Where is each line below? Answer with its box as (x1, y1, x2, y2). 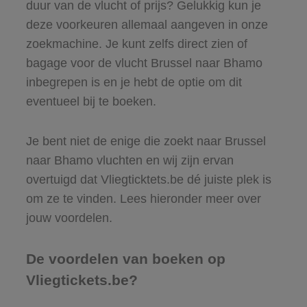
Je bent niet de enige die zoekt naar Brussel (25, 134, 266, 148)
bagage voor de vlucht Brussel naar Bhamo (25, 56, 262, 70)
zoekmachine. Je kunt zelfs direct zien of (25, 36, 247, 51)
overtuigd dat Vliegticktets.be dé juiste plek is (25, 172, 271, 186)
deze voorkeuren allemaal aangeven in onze (25, 17, 268, 32)
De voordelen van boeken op (25, 250, 225, 267)
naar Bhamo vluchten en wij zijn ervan (25, 153, 234, 167)
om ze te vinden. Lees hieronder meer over (25, 191, 261, 206)
